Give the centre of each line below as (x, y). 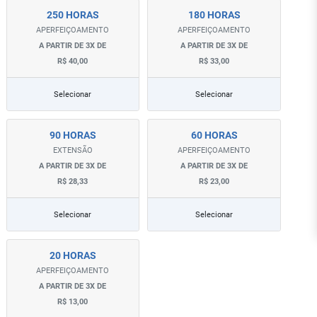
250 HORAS (73, 15)
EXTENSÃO (73, 150)
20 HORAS (73, 255)
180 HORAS (214, 15)
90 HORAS (73, 135)
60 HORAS (214, 135)
